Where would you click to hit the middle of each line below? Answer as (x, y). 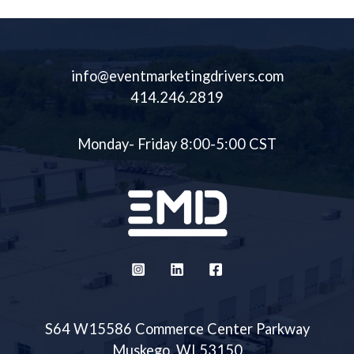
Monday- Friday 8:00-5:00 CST (177, 143)
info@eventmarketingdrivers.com (177, 75)
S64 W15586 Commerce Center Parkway (177, 328)
